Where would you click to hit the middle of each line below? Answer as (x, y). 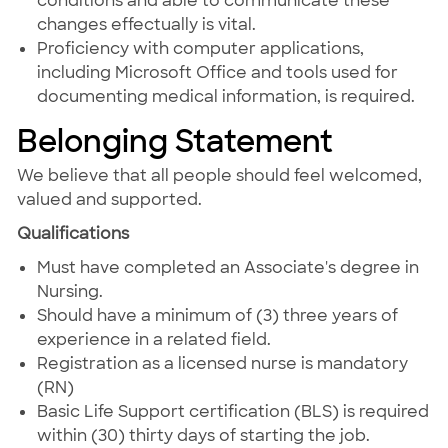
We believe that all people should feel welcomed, (219, 176)
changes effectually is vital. (146, 25)
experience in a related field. (153, 340)
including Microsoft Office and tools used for (217, 73)
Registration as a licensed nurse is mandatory (222, 364)
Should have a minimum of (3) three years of (217, 316)
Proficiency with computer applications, (200, 49)
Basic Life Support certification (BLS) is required (232, 412)
